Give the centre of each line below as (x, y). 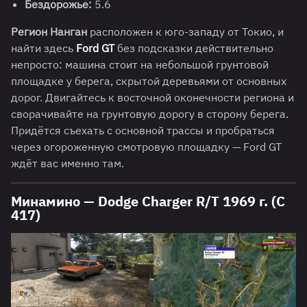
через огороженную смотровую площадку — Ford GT (146, 147)
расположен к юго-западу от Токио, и (185, 32)
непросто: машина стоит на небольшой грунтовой (140, 65)
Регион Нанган (49, 32)
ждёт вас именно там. (67, 163)
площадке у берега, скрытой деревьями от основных (149, 81)
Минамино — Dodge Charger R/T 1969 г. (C (148, 201)
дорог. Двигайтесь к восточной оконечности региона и (152, 98)
